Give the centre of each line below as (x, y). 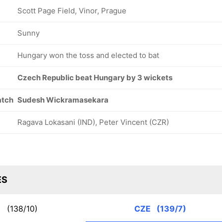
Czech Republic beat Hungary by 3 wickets (95, 78)
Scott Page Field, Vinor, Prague (72, 11)
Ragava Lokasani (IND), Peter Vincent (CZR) (93, 122)
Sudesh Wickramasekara (63, 100)
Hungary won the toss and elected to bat (88, 55)
